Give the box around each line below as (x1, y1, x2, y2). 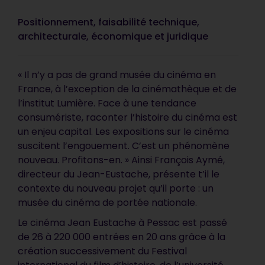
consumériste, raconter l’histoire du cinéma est (18, 111, 238, 124)
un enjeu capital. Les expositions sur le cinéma (18, 125, 230, 138)
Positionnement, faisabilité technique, (18, 15, 200, 29)
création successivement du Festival (18, 244, 188, 258)
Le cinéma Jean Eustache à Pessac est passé (18, 216, 228, 230)
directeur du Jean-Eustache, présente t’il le (18, 167, 220, 181)
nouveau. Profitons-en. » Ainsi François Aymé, (18, 153, 225, 167)
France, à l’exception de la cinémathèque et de (18, 82, 237, 96)
